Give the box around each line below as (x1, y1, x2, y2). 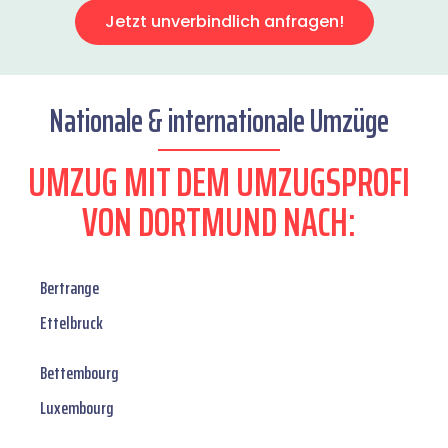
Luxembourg (40, 394, 114, 423)
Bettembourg (40, 359, 119, 388)
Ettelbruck (40, 309, 103, 338)
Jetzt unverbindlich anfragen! (104, 10, 344, 34)
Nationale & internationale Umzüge (49, 96, 389, 147)
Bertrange (40, 274, 99, 303)
